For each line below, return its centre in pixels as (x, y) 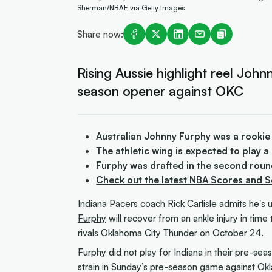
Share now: (100, 34)
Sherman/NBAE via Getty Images (131, 7)
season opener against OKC (160, 90)
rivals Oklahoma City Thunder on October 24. (170, 233)
